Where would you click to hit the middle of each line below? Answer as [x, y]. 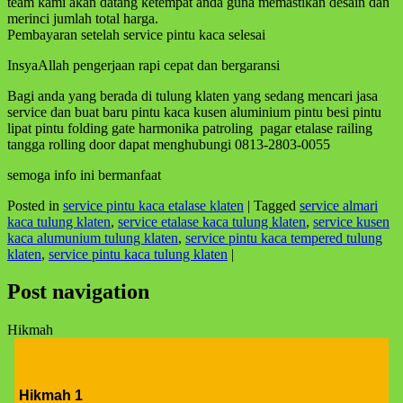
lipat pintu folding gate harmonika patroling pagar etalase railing [190, 128]
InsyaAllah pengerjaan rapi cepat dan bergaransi [143, 65]
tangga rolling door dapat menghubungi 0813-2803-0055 [169, 144]
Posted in [35, 205]
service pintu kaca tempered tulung [284, 237]
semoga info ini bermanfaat [84, 175]
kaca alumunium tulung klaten [93, 237]
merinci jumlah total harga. [83, 18]
